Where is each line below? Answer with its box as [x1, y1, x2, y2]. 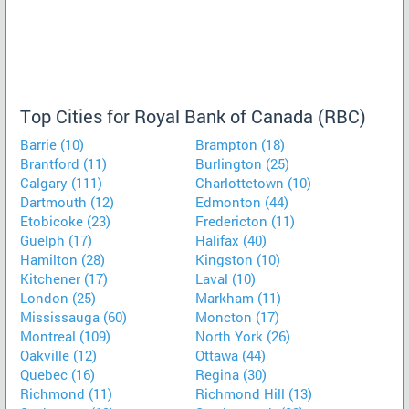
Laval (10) [195, 269, 256, 288]
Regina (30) [195, 365, 267, 383]
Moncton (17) [195, 308, 279, 326]
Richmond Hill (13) [195, 384, 312, 403]
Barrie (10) [20, 135, 84, 153]
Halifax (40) [195, 231, 267, 249]
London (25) [20, 288, 96, 307]
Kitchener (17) [20, 269, 108, 288]
